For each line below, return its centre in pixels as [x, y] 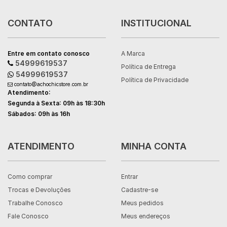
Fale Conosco [28, 216]
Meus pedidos [142, 203]
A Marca [133, 53]
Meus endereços [146, 216]
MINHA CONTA [154, 146]
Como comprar [30, 177]
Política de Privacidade [155, 80]
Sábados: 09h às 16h [39, 114]
